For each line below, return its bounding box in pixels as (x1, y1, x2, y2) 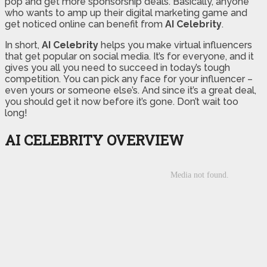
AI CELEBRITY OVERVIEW (5, 130, 184, 150)
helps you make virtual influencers (98, 39, 252, 51)
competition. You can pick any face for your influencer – (5, 73, 253, 85)
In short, (5, 39, 42, 51)
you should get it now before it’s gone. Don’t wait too (5, 95, 238, 107)
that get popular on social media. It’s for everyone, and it (5, 50, 254, 62)
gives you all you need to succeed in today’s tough (5, 61, 230, 73)
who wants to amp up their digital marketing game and (5, 7, 247, 18)
